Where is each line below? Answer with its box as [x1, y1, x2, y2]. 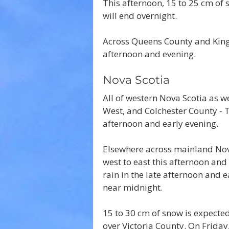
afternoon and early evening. [103, 117, 218, 129]
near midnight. [103, 181, 163, 193]
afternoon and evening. [103, 48, 196, 60]
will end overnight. [103, 9, 177, 21]
